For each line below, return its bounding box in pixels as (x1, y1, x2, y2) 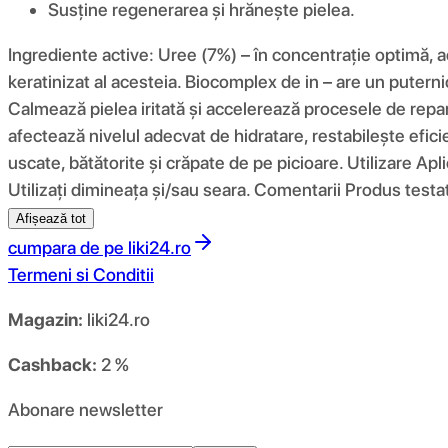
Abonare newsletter (8, 398, 163, 420)
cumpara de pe (8, 236, 124, 258)
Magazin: (8, 308, 83, 330)
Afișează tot (16, 210, 86, 226)
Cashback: (8, 353, 97, 375)
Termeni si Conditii (8, 263, 154, 285)
